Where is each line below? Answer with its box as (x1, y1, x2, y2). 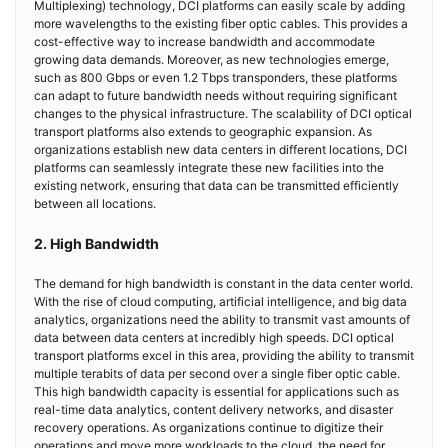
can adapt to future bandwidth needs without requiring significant (34, 87, 397, 103)
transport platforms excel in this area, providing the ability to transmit (34, 347, 414, 363)
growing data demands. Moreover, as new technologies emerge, (34, 51, 389, 67)
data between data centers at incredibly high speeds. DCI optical (34, 329, 394, 345)
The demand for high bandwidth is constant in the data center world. (34, 275, 413, 291)
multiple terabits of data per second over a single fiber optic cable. (34, 365, 400, 381)
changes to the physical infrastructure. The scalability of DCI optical (34, 105, 412, 121)
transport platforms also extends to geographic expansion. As (34, 123, 372, 139)
